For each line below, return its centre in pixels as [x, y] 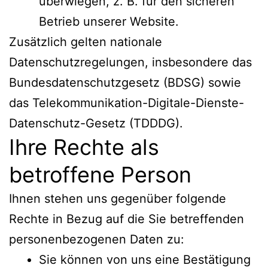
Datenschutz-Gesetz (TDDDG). [96, 123]
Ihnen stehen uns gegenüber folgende [118, 198]
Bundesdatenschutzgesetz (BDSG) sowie [125, 82]
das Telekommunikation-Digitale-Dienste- [127, 103]
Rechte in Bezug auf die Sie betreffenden [127, 219]
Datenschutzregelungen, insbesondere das [130, 62]
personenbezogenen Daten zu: [97, 239]
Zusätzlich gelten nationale [86, 42]
